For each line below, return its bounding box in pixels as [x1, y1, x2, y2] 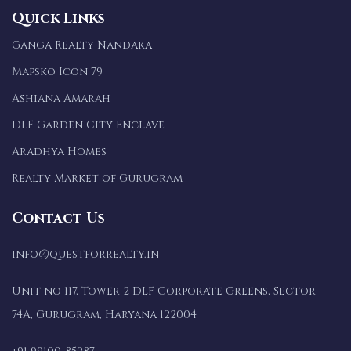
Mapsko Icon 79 [12, 63, 103, 79]
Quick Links [12, 8, 105, 28]
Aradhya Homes [12, 143, 107, 159]
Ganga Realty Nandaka [12, 37, 152, 52]
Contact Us [12, 208, 105, 228]
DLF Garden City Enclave [12, 117, 165, 132]
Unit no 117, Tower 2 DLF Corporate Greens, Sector [12, 283, 316, 299]
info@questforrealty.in [12, 246, 159, 262]
